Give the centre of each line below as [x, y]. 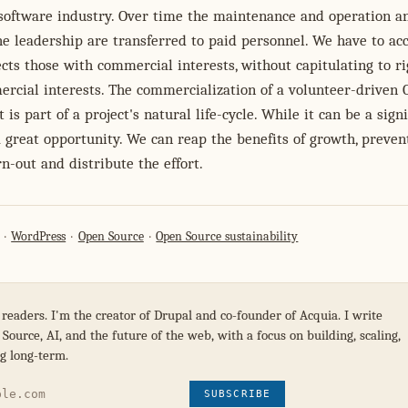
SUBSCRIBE [237, 394]
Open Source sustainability [227, 237]
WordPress [39, 237]
